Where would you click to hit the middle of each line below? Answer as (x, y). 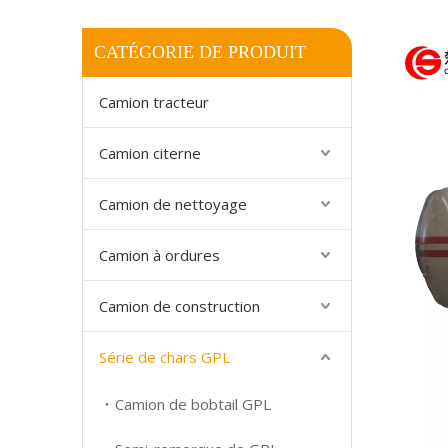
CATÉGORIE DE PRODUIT (200, 52)
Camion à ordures (159, 255)
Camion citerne (150, 153)
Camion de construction (179, 306)
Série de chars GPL (164, 357)
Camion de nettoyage (173, 204)
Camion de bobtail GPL (193, 404)
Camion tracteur (154, 102)
